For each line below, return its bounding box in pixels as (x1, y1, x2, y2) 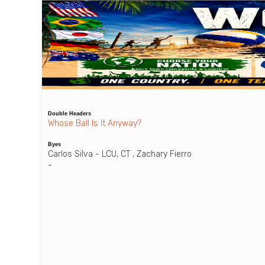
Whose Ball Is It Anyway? (48, 118, 141, 128)
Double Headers (48, 110, 91, 117)
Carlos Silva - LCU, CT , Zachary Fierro (48, 148, 192, 159)
